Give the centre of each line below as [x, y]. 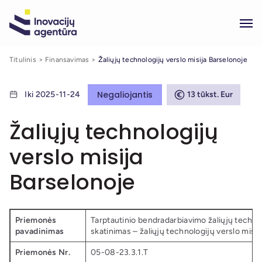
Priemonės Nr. [43, 252]
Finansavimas [67, 60]
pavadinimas [40, 231]
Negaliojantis [125, 95]
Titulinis [23, 60]
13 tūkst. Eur [210, 94]
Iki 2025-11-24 [53, 94]
